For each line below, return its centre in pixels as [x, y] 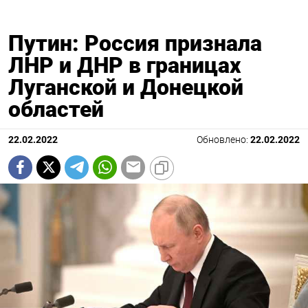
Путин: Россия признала [135, 43]
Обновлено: [223, 140]
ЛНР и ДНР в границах [124, 65]
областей [56, 109]
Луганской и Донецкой [126, 87]
